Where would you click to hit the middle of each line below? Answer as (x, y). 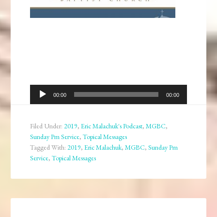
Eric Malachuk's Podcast (112, 126)
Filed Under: (47, 126)
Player (39, 103)
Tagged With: (49, 147)
